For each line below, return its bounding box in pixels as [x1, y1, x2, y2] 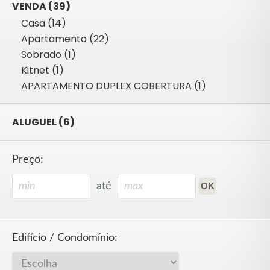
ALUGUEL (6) [12, 115, 75, 129]
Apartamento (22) [21, 31, 109, 46]
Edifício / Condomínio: [12, 232, 118, 243]
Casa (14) [21, 16, 66, 30]
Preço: [12, 154, 43, 165]
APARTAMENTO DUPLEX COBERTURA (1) [21, 78, 206, 93]
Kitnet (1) [21, 63, 64, 77]
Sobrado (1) [21, 47, 76, 61]
